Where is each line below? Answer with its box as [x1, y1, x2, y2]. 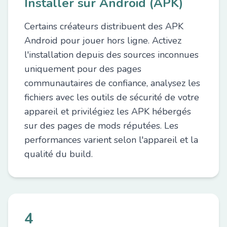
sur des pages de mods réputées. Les [24, 120, 178, 132]
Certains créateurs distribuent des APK [24, 20, 183, 32]
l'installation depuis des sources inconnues [24, 49, 199, 61]
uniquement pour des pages [24, 63, 141, 75]
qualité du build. [24, 148, 93, 160]
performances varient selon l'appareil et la [24, 134, 198, 146]
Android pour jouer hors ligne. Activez [24, 34, 181, 47]
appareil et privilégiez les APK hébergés [24, 105, 191, 118]
